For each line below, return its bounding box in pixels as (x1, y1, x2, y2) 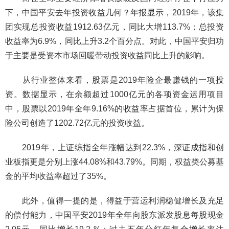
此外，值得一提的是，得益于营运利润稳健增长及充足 (5, 196, 224, 205)
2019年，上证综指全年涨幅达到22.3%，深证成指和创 (5, 143, 224, 152)
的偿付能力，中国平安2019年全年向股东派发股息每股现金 (5, 211, 224, 220)
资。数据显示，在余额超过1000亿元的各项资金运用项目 (5, 90, 224, 99)
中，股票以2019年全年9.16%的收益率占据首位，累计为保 (5, 104, 224, 113)
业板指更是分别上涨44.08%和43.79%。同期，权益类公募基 (5, 157, 224, 167)
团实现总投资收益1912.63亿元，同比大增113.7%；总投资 (5, 22, 224, 32)
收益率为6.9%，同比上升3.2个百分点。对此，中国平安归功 (5, 37, 224, 46)
